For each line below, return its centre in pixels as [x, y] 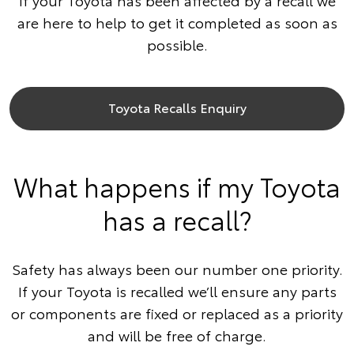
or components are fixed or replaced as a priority [177, 313]
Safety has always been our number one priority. [177, 269]
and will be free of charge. [177, 335]
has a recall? [177, 220]
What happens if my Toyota [177, 186]
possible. [177, 45]
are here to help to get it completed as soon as [177, 23]
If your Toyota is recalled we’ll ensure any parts [177, 291]
